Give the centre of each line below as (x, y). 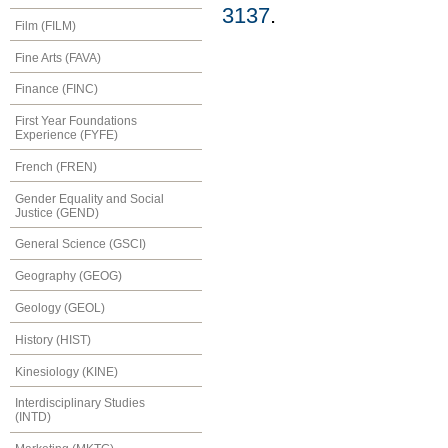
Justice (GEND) (57, 212)
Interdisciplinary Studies (80, 403)
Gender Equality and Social (89, 198)
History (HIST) (53, 339)
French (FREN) (56, 166)
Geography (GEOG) (68, 276)
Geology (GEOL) (60, 308)
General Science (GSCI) (80, 244)
